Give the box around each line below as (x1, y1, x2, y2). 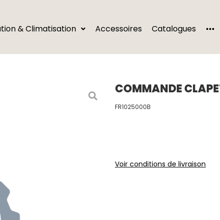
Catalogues (152, 23, 196, 34)
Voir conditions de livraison (115, 159, 206, 169)
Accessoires (95, 23, 142, 34)
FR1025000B (115, 103, 151, 111)
